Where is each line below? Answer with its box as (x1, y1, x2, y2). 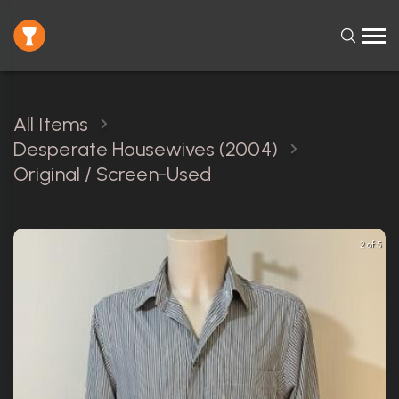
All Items (13, 112, 88, 136)
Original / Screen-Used (13, 162, 212, 186)
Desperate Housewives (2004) (13, 137, 278, 161)
